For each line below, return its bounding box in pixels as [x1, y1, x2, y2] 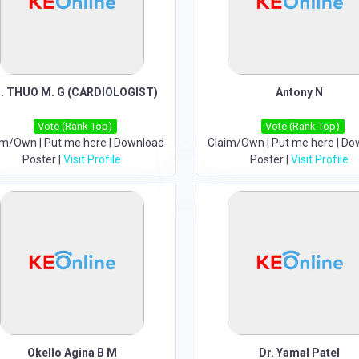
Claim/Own [207, 136, 264, 149]
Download [113, 136, 164, 149]
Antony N [276, 86, 324, 99]
